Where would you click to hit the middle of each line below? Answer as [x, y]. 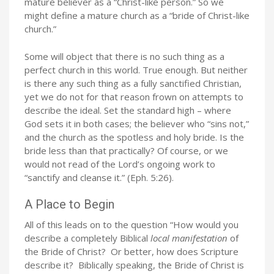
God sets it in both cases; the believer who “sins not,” [137, 123]
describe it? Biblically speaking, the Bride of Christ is [134, 265]
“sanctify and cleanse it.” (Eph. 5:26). [99, 177]
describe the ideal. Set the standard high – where [128, 110]
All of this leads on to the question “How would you [131, 224]
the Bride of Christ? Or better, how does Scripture [131, 251]
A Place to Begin [69, 204]
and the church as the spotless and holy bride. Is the [134, 137]
